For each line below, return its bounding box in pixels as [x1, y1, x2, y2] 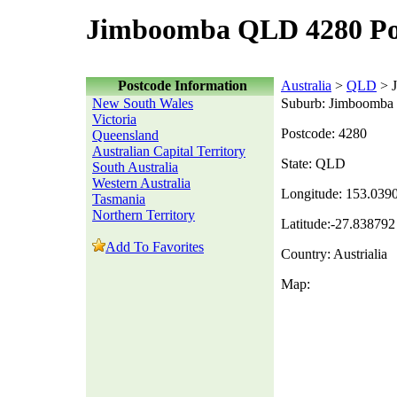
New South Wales [92, 96, 193, 111]
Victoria [92, 112, 136, 127]
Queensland [92, 128, 159, 143]
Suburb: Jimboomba [281, 96, 393, 111]
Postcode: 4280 [281, 126, 367, 141]
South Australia [92, 160, 178, 175]
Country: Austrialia [281, 246, 387, 261]
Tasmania [92, 191, 145, 206]
